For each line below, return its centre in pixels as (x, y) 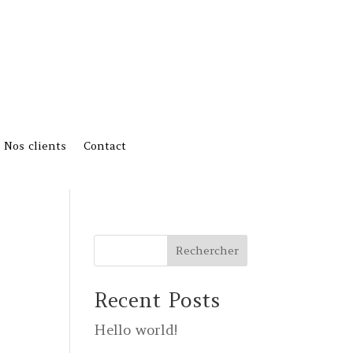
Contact (105, 146)
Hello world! (136, 329)
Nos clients (35, 146)
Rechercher (207, 250)
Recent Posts (157, 299)
